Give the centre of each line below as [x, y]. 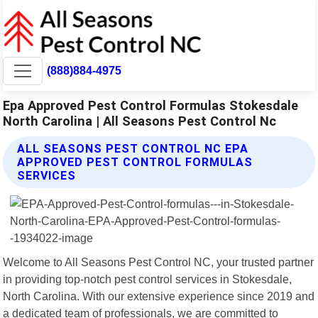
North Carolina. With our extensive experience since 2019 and [159, 296]
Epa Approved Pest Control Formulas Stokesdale [151, 105]
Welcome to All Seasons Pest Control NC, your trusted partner [159, 262]
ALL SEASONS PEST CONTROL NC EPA [133, 148]
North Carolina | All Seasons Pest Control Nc [140, 121]
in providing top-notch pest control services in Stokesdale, [148, 279]
